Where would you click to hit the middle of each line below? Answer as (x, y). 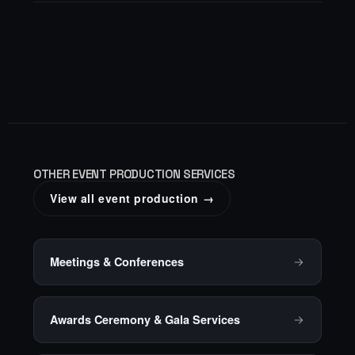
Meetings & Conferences (117, 262)
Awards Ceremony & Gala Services (145, 320)
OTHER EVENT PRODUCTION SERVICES (134, 174)
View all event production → (132, 198)
